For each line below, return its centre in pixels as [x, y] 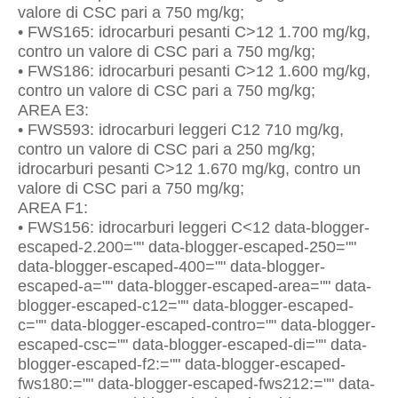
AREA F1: [53, 208]
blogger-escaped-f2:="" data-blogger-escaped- [182, 364]
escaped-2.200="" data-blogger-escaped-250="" [187, 247]
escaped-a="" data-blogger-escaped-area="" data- [195, 286]
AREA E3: [53, 110]
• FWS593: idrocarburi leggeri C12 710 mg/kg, [181, 130]
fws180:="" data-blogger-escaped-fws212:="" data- [196, 384]
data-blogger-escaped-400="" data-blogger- [171, 267]
